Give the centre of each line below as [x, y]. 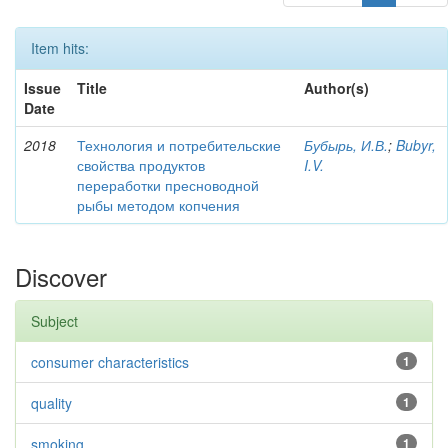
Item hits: [60, 48]
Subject [54, 321]
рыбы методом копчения [158, 205]
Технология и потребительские [179, 145]
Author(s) [336, 88]
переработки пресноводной [168, 185]
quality [51, 403]
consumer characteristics [110, 362]
